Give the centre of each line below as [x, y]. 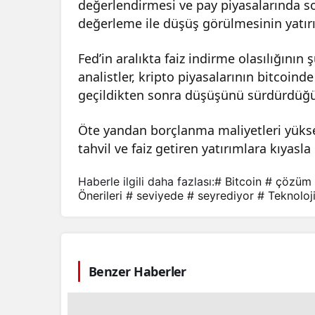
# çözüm [288, 181]
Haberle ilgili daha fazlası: [146, 181]
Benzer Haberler [137, 271]
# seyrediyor [220, 195]
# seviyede [155, 195]
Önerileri [100, 195]
